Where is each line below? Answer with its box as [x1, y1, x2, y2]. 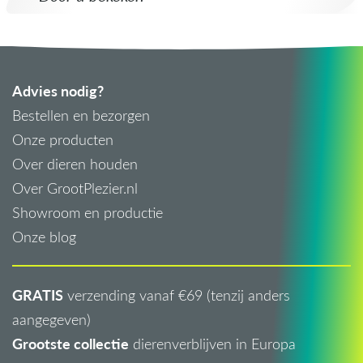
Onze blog [12, 227, 76, 247]
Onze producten [12, 130, 113, 150]
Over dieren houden [12, 154, 138, 174]
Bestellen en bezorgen [12, 105, 150, 126]
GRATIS [12, 284, 63, 305]
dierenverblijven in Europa [129, 334, 296, 354]
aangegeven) [12, 310, 91, 330]
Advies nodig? [12, 80, 104, 101]
